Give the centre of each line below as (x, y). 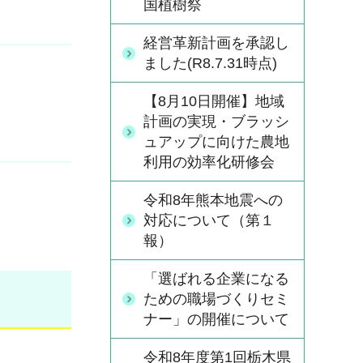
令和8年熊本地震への (213, 200)
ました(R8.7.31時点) (210, 63)
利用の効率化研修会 (209, 162)
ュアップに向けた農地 (216, 142)
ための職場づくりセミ (216, 299)
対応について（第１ (209, 220)
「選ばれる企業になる (216, 279)
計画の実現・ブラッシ (216, 122)
